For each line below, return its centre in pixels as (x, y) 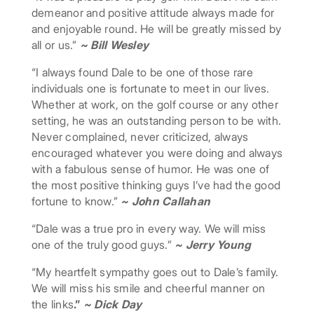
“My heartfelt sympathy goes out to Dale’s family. (155, 272)
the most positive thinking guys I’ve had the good (156, 185)
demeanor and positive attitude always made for (153, 13)
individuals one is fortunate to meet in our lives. (150, 89)
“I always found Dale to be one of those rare (142, 73)
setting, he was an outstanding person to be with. (156, 121)
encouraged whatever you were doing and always (157, 153)
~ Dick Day (112, 305)
